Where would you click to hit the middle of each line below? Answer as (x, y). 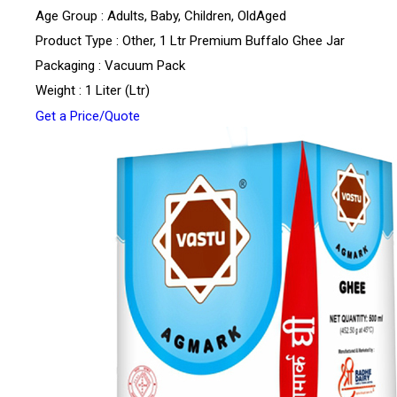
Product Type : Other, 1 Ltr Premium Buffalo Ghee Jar (190, 41)
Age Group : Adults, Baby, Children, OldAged (161, 16)
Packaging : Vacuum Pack (110, 66)
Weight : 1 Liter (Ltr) (93, 91)
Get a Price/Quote (88, 117)
